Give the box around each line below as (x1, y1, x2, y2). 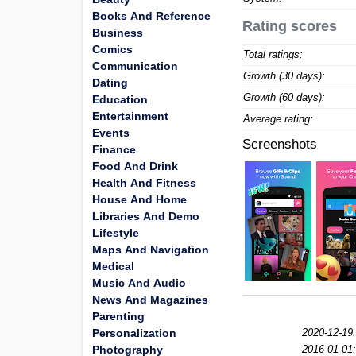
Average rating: (243, 113, 314, 125)
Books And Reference (92, 10, 211, 22)
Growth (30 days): (243, 70, 326, 82)
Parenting (92, 310, 145, 323)
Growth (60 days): (243, 91, 326, 103)
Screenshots (242, 137, 318, 152)
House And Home (92, 193, 187, 206)
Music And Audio (92, 277, 186, 289)
